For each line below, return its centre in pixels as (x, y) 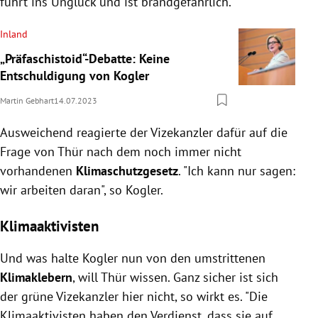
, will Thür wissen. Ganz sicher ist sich (175, 277)
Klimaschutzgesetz (127, 170)
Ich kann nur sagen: (241, 170)
